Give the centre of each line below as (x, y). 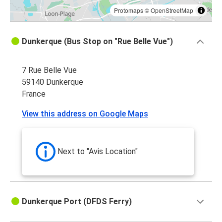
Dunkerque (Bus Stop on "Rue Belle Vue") (97, 42)
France (34, 94)
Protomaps (129, 10)
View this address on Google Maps (85, 114)
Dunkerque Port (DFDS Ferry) (77, 202)
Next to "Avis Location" (98, 152)
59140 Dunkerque (53, 82)
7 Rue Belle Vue (49, 70)
